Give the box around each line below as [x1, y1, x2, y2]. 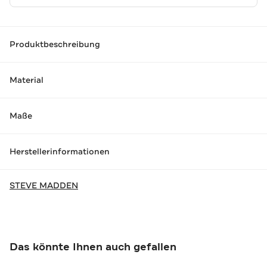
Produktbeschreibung [10, 39, 100, 50]
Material [10, 74, 44, 86]
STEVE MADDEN [10, 179, 78, 191]
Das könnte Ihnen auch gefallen [10, 239, 176, 254]
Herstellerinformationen [10, 146, 110, 157]
